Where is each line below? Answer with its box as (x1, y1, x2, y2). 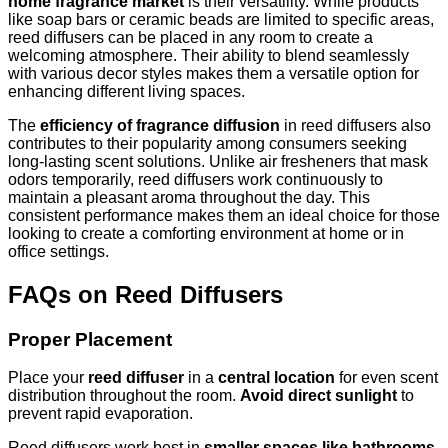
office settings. (8, 242, 109, 260)
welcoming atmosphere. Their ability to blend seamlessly (8, 46, 409, 64)
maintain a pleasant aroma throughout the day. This (8, 188, 370, 206)
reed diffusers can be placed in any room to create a (8, 28, 373, 46)
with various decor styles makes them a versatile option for (8, 64, 419, 82)
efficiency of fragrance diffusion (40, 116, 280, 134)
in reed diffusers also (280, 116, 431, 134)
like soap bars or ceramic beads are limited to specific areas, (8, 10, 434, 28)
